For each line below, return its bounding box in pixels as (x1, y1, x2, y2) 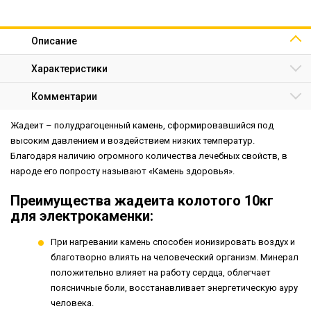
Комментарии (31, 91, 97, 102)
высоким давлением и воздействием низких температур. (10, 135, 255, 146)
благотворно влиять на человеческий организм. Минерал (51, 252, 299, 262)
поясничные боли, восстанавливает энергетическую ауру (51, 283, 298, 293)
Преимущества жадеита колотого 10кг (10, 192, 274, 209)
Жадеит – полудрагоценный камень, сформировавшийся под (10, 120, 274, 131)
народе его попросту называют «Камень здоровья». (10, 166, 235, 176)
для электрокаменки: (10, 208, 153, 224)
